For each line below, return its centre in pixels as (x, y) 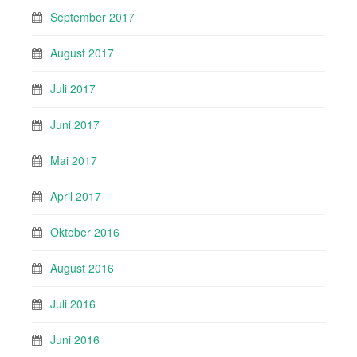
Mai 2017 (74, 161)
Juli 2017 (73, 89)
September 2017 (92, 17)
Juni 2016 (75, 340)
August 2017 (82, 53)
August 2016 (82, 268)
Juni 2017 (75, 125)
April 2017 (76, 196)
